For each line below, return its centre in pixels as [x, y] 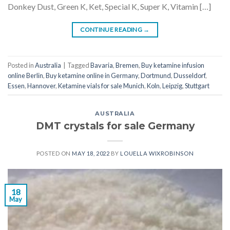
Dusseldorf [189, 75]
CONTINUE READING [112, 30]
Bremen [127, 65]
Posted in [21, 65]
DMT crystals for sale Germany [115, 126]
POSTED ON [54, 153]
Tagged [79, 65]
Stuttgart [197, 85]
